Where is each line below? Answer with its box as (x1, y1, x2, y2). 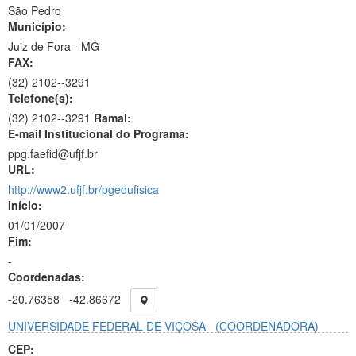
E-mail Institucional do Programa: (8, 126, 189, 141)
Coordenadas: (8, 269, 85, 284)
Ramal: (94, 110, 131, 126)
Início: (8, 197, 42, 213)
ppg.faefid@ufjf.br (8, 145, 98, 161)
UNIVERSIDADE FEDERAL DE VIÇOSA (8, 318, 206, 334)
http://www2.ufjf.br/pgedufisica (8, 181, 159, 197)
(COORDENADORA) (215, 318, 319, 334)
